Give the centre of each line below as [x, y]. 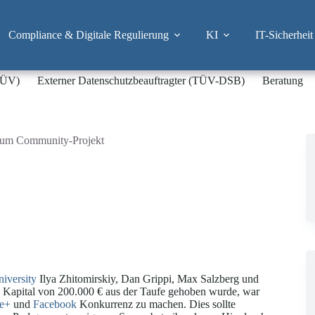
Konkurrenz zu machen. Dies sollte [156, 304]
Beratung [283, 81]
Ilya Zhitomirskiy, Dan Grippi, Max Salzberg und [148, 279]
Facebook [55, 304]
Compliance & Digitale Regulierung [88, 35]
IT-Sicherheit [284, 35]
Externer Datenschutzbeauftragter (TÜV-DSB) [141, 81]
